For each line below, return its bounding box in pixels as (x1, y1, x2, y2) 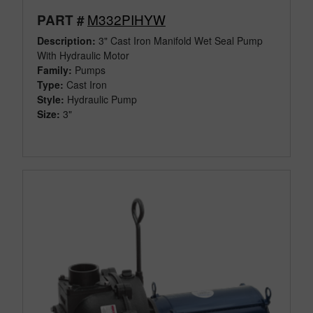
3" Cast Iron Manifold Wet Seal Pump (96, 34, 263, 48)
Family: (37, 63, 72, 78)
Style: (37, 92, 64, 107)
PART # (37, 10, 85, 30)
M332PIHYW (87, 10, 166, 29)
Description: (37, 34, 96, 48)
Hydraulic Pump (67, 92, 137, 107)
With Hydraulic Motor (37, 48, 129, 63)
